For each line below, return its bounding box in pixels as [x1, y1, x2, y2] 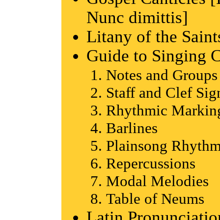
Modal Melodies [106, 172, 209, 190]
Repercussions [106, 155, 195, 172]
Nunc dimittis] [86, 7, 188, 27]
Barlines [106, 119, 158, 137]
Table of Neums [106, 190, 204, 208]
